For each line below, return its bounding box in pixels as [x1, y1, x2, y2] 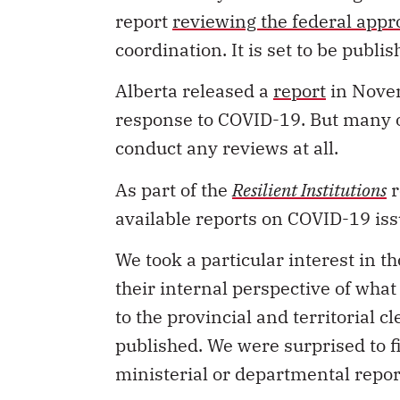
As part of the [115, 177, 232, 202]
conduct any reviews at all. [115, 136, 338, 161]
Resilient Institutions [232, 177, 387, 202]
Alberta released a [115, 79, 273, 104]
